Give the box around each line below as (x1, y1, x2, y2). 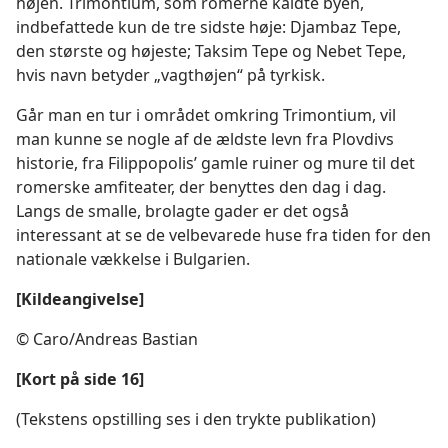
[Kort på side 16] (16, 368, 144, 390)
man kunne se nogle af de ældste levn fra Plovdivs (16, 128, 394, 150)
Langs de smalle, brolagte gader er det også (16, 200, 349, 222)
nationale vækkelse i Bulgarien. (16, 248, 250, 270)
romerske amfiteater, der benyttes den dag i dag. (16, 176, 386, 198)
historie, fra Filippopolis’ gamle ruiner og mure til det (16, 152, 415, 174)
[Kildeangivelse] (16, 288, 144, 310)
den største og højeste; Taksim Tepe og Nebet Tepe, (16, 40, 406, 62)
